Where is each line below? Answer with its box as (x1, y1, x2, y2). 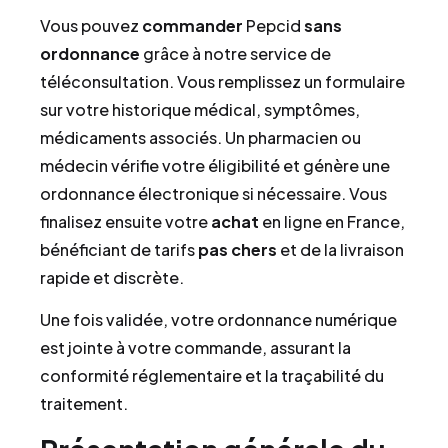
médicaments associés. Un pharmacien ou (40, 126, 361, 148)
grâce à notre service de (140, 42, 331, 64)
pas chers (198, 238, 277, 260)
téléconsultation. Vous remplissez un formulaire (40, 70, 405, 92)
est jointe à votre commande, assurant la (40, 337, 351, 359)
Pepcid (243, 14, 304, 36)
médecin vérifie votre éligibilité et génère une (40, 154, 390, 176)
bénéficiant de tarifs (40, 238, 198, 260)
